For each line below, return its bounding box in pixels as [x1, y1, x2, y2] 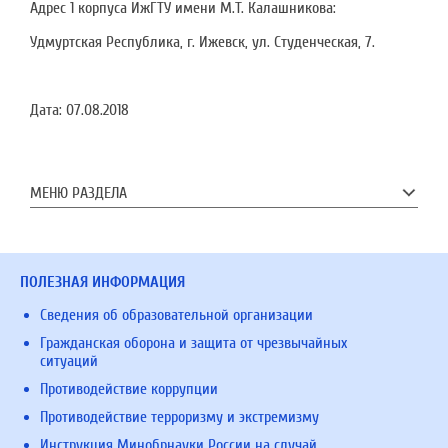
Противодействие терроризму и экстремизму [40, 408, 319, 426]
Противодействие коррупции [40, 380, 218, 398]
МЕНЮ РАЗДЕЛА [30, 184, 127, 202]
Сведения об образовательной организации [40, 306, 313, 324]
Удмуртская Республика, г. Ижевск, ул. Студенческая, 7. [30, 33, 375, 51]
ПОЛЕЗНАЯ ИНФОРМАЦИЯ [20, 273, 185, 291]
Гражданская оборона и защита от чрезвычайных [40, 334, 347, 352]
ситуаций [40, 352, 98, 370]
